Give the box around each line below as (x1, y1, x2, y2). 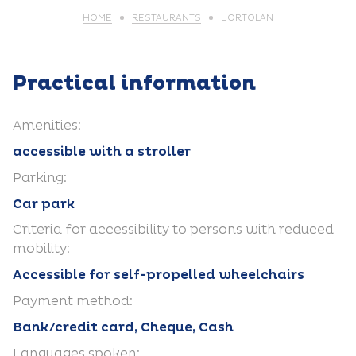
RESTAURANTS (132, 13, 201, 23)
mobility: (13, 241, 70, 257)
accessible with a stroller (13, 144, 191, 160)
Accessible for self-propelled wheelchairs (13, 267, 304, 283)
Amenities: (13, 118, 81, 133)
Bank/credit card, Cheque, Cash (13, 319, 234, 335)
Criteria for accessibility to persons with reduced (13, 222, 334, 238)
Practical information (13, 72, 256, 96)
